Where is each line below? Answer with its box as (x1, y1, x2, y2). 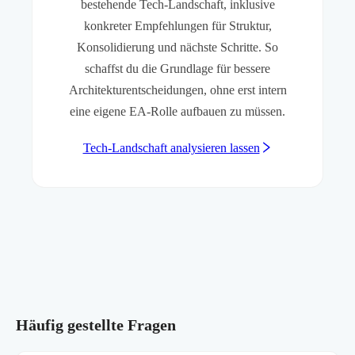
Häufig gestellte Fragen (16, 316, 176, 334)
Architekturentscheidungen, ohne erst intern (68, 83, 287, 97)
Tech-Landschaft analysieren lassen (82, 141, 260, 155)
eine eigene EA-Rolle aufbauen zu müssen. (70, 105, 285, 119)
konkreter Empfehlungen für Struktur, (83, 19, 272, 33)
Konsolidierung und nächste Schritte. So (77, 40, 278, 55)
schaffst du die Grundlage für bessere (85, 62, 270, 76)
